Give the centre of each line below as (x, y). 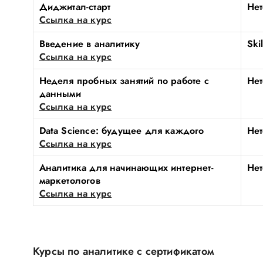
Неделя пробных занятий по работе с (124, 81)
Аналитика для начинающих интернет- (126, 168)
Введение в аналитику (90, 44)
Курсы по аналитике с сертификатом (124, 251)
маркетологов (70, 181)
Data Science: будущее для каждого (122, 131)
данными (60, 94)
